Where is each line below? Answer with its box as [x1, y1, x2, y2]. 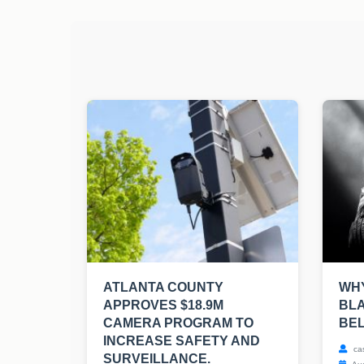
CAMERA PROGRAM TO [103, 316, 253, 331]
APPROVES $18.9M [103, 298, 223, 313]
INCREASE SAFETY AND [103, 334, 260, 349]
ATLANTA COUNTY [103, 280, 223, 295]
